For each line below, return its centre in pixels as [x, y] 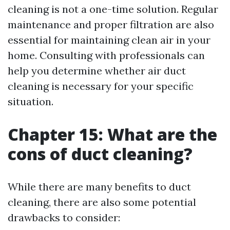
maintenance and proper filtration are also [111, 24]
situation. [31, 101]
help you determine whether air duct [97, 71]
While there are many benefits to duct [99, 187]
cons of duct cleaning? [100, 154]
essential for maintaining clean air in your [109, 40]
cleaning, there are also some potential [102, 202]
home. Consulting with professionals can [106, 55]
